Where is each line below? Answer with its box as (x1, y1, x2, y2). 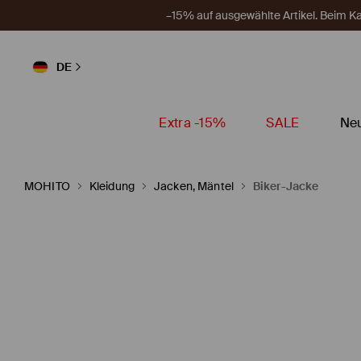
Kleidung (89, 179, 135, 193)
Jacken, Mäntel (153, 179, 234, 193)
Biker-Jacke (252, 179, 319, 193)
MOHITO (24, 179, 70, 193)
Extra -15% (159, 114, 226, 131)
